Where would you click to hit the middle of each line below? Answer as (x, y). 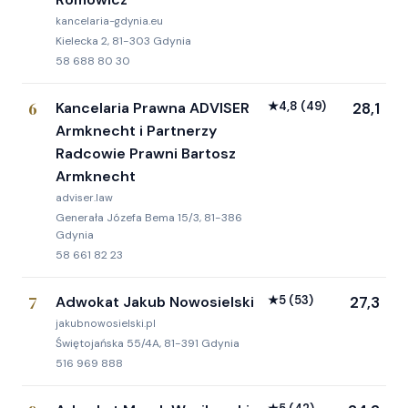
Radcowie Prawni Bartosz (146, 153)
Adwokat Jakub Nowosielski (155, 301)
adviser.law (84, 198)
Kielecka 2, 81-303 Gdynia (123, 41)
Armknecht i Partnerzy (136, 130)
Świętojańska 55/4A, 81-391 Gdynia (148, 343)
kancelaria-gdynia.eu (109, 21)
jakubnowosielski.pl (106, 323)
